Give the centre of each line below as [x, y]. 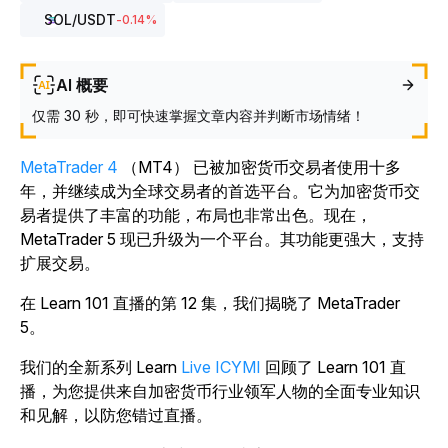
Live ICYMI [221, 367]
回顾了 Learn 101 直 [335, 367]
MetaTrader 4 [69, 167]
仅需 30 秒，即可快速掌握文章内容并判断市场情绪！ [198, 115]
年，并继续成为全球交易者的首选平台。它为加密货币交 [220, 191]
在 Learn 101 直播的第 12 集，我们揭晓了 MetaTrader [210, 303]
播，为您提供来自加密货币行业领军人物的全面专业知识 [220, 391]
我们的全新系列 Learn [100, 367]
